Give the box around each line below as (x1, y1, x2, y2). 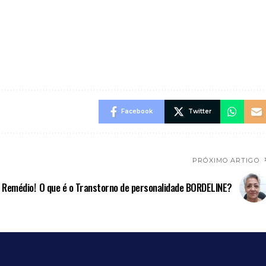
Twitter (188, 107, 211, 115)
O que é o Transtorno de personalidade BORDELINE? (39, 179, 232, 195)
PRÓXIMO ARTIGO (192, 156, 259, 164)
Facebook (121, 107, 153, 115)
